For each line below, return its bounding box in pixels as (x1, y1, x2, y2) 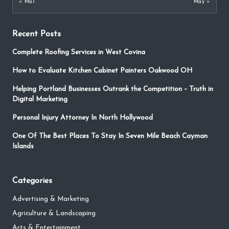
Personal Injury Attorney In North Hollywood (12, 114, 153, 122)
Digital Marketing (12, 96, 67, 103)
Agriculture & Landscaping (12, 210, 96, 217)
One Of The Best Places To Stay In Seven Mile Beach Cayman (12, 133, 208, 140)
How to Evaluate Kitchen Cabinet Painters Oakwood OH (12, 67, 192, 75)
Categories (12, 177, 52, 186)
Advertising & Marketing (12, 196, 89, 203)
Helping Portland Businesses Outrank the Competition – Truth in (12, 86, 213, 93)
